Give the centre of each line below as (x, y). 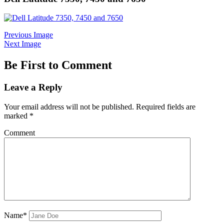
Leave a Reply (33, 87)
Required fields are (166, 106)
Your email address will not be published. (69, 106)
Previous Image (28, 35)
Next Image (22, 44)
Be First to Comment (58, 65)
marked (17, 115)
